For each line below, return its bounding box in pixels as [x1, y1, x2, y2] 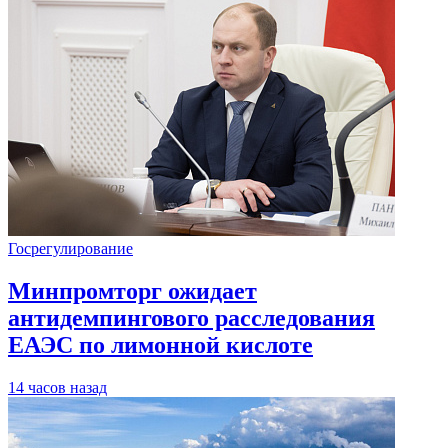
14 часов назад [8, 378, 107, 396]
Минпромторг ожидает [8, 277, 257, 304]
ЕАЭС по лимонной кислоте [8, 331, 313, 358]
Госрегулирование [8, 240, 133, 258]
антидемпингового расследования [8, 304, 375, 331]
